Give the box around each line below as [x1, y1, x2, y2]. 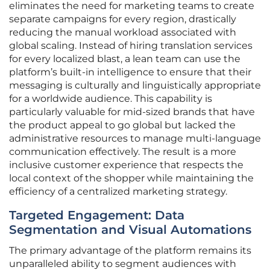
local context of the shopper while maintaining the [9, 172, 254, 184]
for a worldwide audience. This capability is [9, 93, 212, 105]
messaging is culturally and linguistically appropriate [9, 80, 261, 92]
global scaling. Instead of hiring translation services [9, 40, 253, 52]
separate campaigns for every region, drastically [9, 13, 236, 25]
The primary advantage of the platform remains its [9, 245, 251, 257]
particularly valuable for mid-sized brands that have [9, 106, 255, 118]
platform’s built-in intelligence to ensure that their [9, 66, 251, 78]
